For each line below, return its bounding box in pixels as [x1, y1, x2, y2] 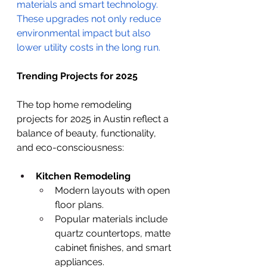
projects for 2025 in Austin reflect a [17, 113, 171, 125]
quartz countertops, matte [55, 227, 173, 239]
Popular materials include [55, 213, 170, 225]
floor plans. [55, 198, 104, 210]
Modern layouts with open [55, 184, 172, 196]
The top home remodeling [17, 98, 134, 110]
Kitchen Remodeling [36, 170, 131, 182]
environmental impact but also [17, 27, 153, 39]
